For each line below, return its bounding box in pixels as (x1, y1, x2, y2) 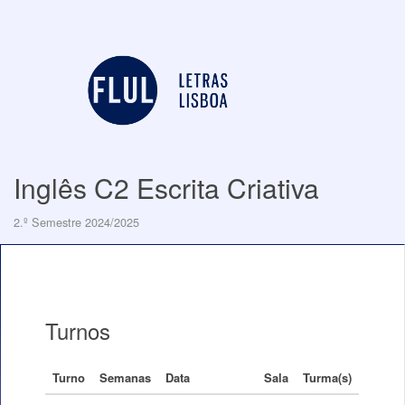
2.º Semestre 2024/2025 (14, 213, 139, 231)
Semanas (99, 369, 151, 386)
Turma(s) (303, 369, 352, 386)
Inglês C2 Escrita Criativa (14, 168, 319, 207)
